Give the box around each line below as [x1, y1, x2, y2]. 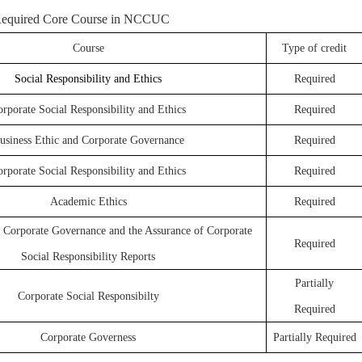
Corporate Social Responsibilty [17, 290, 159, 302]
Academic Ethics [49, 196, 127, 208]
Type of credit [282, 42, 347, 54]
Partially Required [272, 331, 356, 343]
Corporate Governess [40, 331, 136, 343]
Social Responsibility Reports [21, 250, 155, 263]
